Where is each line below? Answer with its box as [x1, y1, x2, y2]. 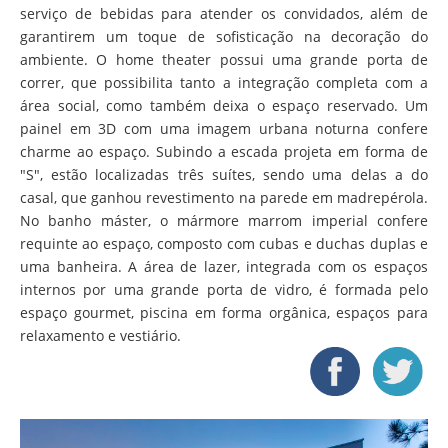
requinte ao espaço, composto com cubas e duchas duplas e [20, 234, 428, 253]
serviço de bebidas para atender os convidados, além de [20, 4, 428, 23]
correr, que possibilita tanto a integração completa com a [20, 73, 428, 92]
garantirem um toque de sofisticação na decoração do [20, 27, 428, 46]
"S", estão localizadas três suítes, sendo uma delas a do [20, 165, 428, 184]
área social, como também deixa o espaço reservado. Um [20, 96, 428, 115]
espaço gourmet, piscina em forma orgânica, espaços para [20, 303, 428, 322]
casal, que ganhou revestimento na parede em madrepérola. [20, 188, 428, 207]
